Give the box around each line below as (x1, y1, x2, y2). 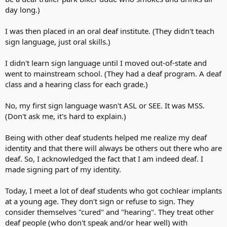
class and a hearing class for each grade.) (5, 79, 148, 89)
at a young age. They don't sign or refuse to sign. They (5, 196, 194, 206)
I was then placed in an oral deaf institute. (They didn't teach (5, 26, 214, 36)
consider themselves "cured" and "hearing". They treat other (5, 207, 214, 217)
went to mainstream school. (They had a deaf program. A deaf (5, 68, 221, 79)
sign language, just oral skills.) (5, 36, 110, 47)
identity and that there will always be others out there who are (5, 143, 222, 153)
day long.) (5, 5, 40, 15)
